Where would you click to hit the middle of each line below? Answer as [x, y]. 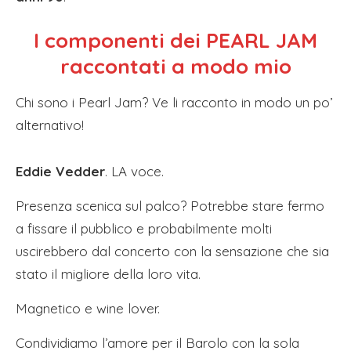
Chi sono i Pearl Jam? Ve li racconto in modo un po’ [174, 102]
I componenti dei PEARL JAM [175, 40]
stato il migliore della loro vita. [108, 274]
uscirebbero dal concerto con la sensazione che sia [172, 251]
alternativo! [50, 125]
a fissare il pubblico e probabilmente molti [144, 228]
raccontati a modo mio [175, 66]
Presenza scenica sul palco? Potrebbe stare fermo [170, 206]
